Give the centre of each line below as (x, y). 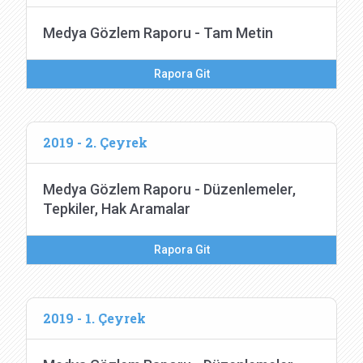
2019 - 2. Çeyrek (95, 142)
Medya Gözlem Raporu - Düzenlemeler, (169, 189)
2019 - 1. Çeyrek (94, 318)
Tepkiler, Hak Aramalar (117, 209)
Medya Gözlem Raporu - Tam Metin (158, 33)
